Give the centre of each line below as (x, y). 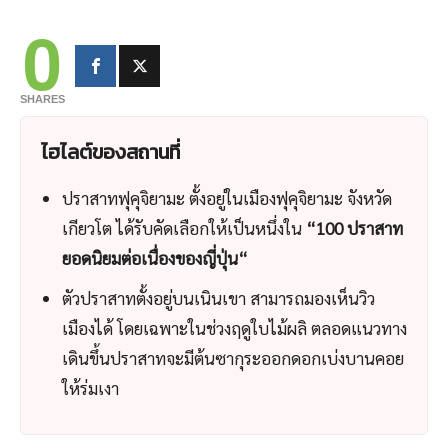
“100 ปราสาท (354, 228)
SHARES (42, 99)
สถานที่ (153, 152)
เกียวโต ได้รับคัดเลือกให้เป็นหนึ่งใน (184, 228)
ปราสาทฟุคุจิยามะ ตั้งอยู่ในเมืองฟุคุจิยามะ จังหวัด (227, 198)
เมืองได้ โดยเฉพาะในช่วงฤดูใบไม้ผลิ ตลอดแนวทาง (234, 328)
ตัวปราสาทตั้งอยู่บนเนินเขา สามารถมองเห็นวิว (218, 298)
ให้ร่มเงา (90, 388)
